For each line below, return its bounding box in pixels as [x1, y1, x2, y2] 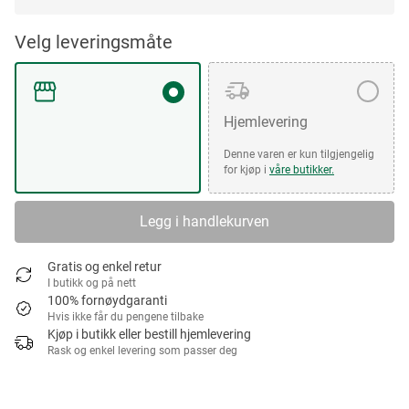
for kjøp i [224, 163, 269, 176]
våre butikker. [269, 163, 334, 176]
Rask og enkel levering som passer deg [47, 344, 237, 357]
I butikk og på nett [47, 277, 136, 289]
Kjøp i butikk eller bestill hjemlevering [47, 327, 251, 341]
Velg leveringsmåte [15, 31, 173, 53]
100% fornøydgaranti [47, 293, 167, 308]
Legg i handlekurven [140, 213, 269, 230]
